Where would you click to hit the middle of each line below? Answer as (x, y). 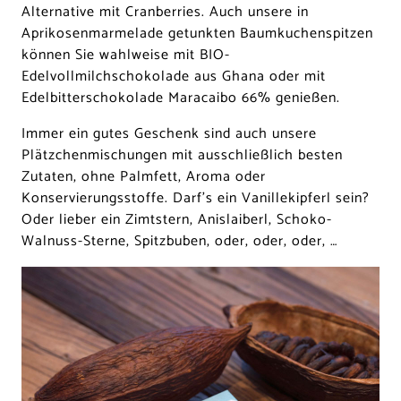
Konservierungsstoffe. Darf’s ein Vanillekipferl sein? (196, 199)
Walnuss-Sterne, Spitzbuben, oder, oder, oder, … (179, 242)
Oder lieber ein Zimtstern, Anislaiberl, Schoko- (177, 220)
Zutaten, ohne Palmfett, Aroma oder (144, 177)
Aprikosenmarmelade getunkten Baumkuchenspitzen (197, 34)
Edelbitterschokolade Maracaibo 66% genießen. (181, 98)
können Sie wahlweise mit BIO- (126, 55)
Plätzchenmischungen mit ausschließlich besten (182, 156)
